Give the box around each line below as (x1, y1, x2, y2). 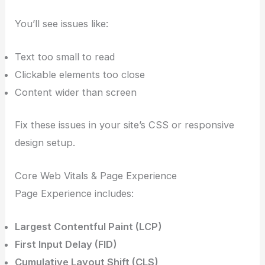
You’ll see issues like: (15, 17, 109, 30)
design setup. (15, 136, 76, 148)
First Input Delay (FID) (15, 238, 118, 251)
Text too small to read (15, 51, 115, 63)
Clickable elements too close (15, 69, 146, 81)
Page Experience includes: (15, 187, 134, 199)
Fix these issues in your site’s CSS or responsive (15, 118, 235, 131)
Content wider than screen (15, 86, 137, 99)
